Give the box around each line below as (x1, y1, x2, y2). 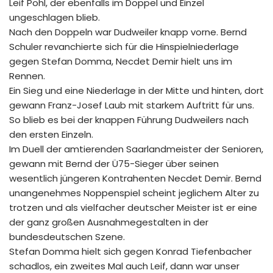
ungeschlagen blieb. (9, 10, 100, 24)
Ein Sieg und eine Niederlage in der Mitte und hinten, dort (9, 83, 264, 97)
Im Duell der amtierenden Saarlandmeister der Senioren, (9, 142, 263, 155)
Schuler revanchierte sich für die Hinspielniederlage (9, 40, 239, 53)
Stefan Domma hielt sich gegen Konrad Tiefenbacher (9, 244, 252, 258)
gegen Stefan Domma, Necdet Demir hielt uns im (9, 54, 232, 68)
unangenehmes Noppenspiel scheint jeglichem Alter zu (9, 186, 259, 199)
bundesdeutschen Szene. (9, 230, 125, 243)
